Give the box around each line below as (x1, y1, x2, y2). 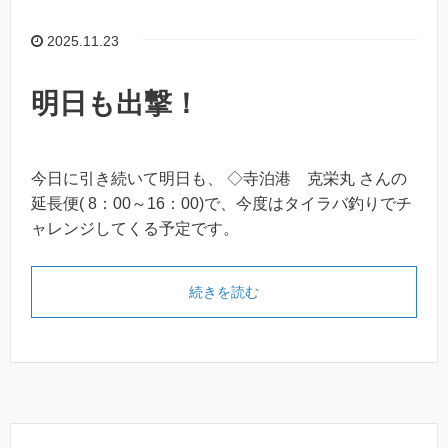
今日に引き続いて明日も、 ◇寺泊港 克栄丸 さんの (31, 169, 407, 187)
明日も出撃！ (31, 87, 200, 119)
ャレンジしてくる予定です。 (31, 219, 239, 237)
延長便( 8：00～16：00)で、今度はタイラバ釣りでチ (31, 194, 412, 212)
